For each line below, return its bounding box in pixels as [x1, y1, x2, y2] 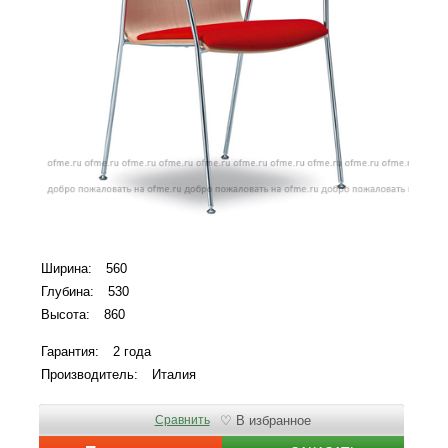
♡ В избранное [219, 412, 311, 428]
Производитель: [41, 367, 138, 382]
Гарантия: [41, 344, 99, 359]
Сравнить [154, 412, 210, 427]
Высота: [41, 307, 90, 322]
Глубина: [41, 284, 94, 299]
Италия [152, 367, 196, 382]
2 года [113, 344, 151, 359]
